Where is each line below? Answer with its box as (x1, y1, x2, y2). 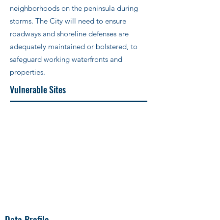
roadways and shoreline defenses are (10, 29, 129, 38)
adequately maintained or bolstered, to (10, 42, 137, 51)
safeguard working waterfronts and (10, 55, 122, 64)
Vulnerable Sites (10, 83, 66, 96)
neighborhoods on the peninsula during (10, 3, 138, 13)
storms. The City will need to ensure (10, 16, 126, 26)
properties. (10, 67, 45, 77)
